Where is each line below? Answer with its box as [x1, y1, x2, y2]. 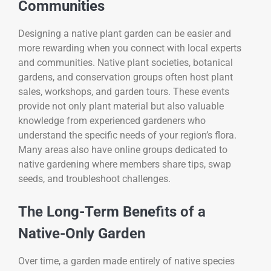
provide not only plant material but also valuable [18, 100, 224, 113]
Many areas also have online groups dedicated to [18, 144, 227, 156]
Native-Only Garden [18, 225, 145, 243]
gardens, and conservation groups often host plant [18, 71, 233, 83]
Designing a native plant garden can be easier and [18, 28, 231, 40]
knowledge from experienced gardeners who [18, 115, 206, 127]
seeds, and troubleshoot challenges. [18, 173, 171, 185]
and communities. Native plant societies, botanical [18, 57, 233, 69]
